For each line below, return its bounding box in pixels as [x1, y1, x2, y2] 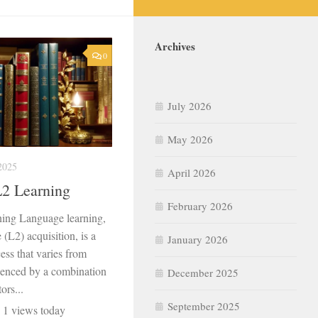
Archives [155, 38, 195, 54]
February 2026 [168, 198, 233, 213]
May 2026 [168, 131, 213, 146]
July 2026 [168, 98, 212, 113]
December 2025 [168, 265, 238, 280]
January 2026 [168, 231, 228, 246]
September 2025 [168, 298, 240, 313]
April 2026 [168, 165, 216, 180]
